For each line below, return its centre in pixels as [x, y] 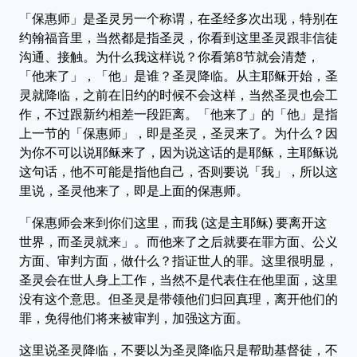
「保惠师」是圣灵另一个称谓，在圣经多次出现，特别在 [178, 18]
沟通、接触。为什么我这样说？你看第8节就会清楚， [169, 57]
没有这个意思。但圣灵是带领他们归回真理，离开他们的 [178, 299]
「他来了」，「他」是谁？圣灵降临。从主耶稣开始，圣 [178, 76]
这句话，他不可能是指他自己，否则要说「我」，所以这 [178, 171]
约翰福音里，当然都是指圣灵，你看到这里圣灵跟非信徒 [178, 37]
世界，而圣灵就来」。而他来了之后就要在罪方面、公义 [178, 241]
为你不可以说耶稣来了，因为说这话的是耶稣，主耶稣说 [178, 152]
